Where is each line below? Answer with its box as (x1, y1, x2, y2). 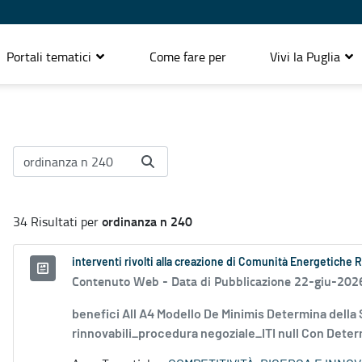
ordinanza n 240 (102, 212, 192, 231)
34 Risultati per (13, 213, 102, 231)
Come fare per (149, 47, 226, 65)
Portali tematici (6, 47, 95, 65)
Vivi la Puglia (270, 47, 343, 65)
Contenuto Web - (72, 271, 171, 291)
